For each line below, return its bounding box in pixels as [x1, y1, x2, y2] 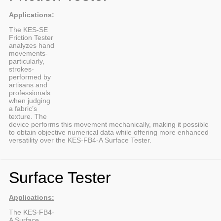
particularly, [9, 57, 44, 65]
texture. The [9, 112, 47, 120]
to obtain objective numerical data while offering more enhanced [9, 128, 209, 136]
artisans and [9, 80, 47, 89]
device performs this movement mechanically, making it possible [9, 120, 209, 128]
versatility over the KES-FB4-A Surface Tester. [9, 136, 151, 144]
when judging [9, 96, 50, 105]
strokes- [9, 65, 34, 73]
